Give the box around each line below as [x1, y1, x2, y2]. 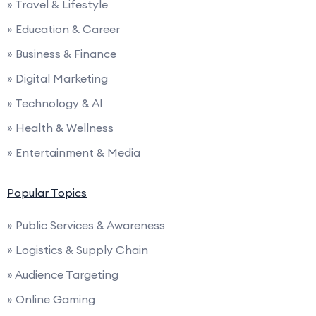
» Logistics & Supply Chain [7, 242, 148, 257]
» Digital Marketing [7, 71, 108, 85]
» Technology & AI [7, 95, 103, 110]
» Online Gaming [7, 291, 95, 306]
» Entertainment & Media [7, 145, 140, 159]
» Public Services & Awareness [7, 217, 165, 232]
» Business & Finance [7, 46, 116, 61]
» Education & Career [7, 21, 120, 36]
